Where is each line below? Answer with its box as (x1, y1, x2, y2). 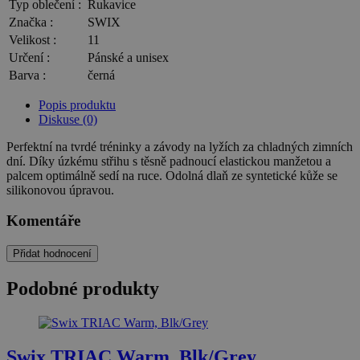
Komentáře (6, 212, 80, 230)
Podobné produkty (6, 278, 159, 300)
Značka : (9, 14, 53, 29)
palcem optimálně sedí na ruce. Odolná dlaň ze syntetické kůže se (6, 168, 337, 182)
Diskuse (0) (39, 112, 97, 126)
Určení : (9, 50, 50, 64)
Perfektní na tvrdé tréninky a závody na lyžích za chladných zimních (6, 139, 353, 153)
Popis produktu (39, 97, 116, 112)
